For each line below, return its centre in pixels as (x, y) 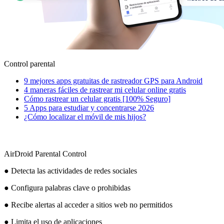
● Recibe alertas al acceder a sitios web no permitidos (88, 205)
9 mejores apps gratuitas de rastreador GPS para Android (113, 81)
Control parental (29, 64)
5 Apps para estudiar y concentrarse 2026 (89, 108)
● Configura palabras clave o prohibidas (67, 188)
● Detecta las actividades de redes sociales (70, 171)
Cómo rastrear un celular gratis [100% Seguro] (97, 99)
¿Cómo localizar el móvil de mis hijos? (85, 117)
